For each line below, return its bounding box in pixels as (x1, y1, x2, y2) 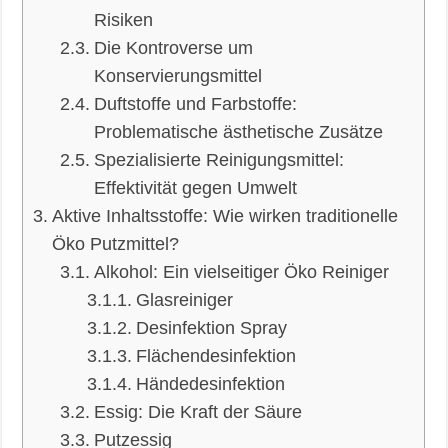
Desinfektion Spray (136, 317, 288, 338)
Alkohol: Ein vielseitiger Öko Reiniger (94, 261, 390, 282)
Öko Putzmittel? (52, 233, 180, 254)
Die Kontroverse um (94, 37, 254, 58)
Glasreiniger (136, 289, 234, 310)
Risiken (94, 9, 154, 30)
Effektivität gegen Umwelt (94, 177, 298, 198)
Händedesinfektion (136, 373, 286, 394)
